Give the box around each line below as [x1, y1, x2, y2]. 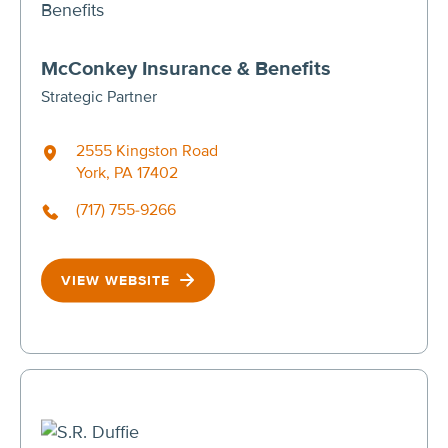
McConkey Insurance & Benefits [41, 56, 331, 81]
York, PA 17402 [76, 162, 178, 183]
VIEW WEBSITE [61, 271, 175, 289]
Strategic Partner [41, 86, 157, 107]
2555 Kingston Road [76, 140, 218, 161]
